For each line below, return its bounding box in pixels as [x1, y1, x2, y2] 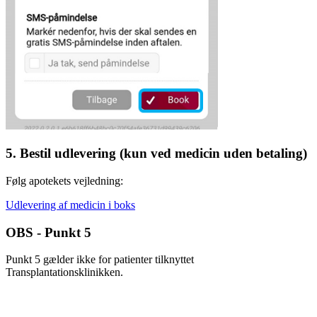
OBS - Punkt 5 [6, 224, 91, 240]
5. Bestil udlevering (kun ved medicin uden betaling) [6, 146, 307, 161]
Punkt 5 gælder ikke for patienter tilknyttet [6, 253, 194, 266]
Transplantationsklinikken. [6, 266, 123, 279]
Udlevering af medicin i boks [6, 198, 135, 211]
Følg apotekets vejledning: [6, 174, 123, 187]
